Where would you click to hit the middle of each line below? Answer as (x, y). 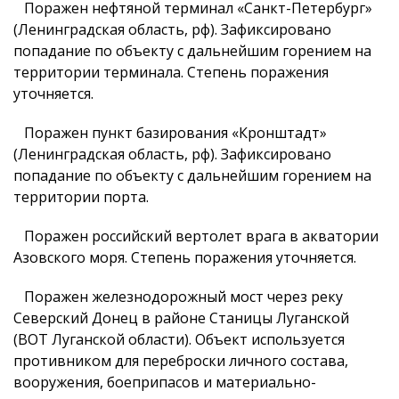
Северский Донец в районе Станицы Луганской (181, 318)
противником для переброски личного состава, (181, 361)
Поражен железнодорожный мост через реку (178, 297)
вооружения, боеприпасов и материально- (165, 382)
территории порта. (81, 197)
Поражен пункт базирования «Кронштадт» (170, 133)
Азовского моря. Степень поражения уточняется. (185, 257)
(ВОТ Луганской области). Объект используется (179, 339)
